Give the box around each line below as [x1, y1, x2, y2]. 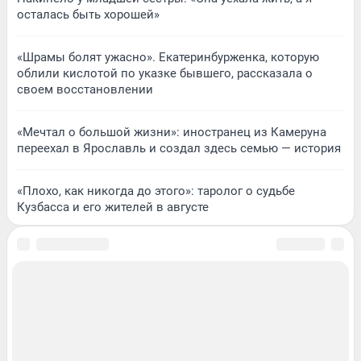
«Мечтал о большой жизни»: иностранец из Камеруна [17, 124, 326, 139]
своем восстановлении [17, 81, 153, 97]
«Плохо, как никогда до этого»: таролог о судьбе [17, 183, 295, 198]
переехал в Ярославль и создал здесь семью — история [17, 140, 341, 156]
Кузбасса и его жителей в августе [17, 199, 209, 214]
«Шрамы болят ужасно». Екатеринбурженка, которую [17, 49, 319, 64]
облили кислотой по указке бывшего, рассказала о [17, 65, 313, 81]
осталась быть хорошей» [17, 6, 160, 22]
